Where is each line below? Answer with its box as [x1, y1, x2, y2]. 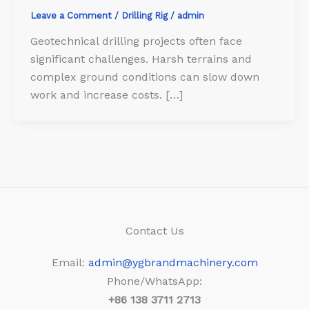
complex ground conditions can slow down [30, 70, 259, 84]
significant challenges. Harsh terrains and [30, 52, 252, 66]
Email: [51, 256, 88, 270]
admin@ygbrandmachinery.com [88, 256, 258, 270]
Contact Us [125, 224, 184, 238]
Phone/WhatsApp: [107, 275, 202, 288]
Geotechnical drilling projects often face [30, 34, 242, 48]
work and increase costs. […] [30, 88, 183, 102]
